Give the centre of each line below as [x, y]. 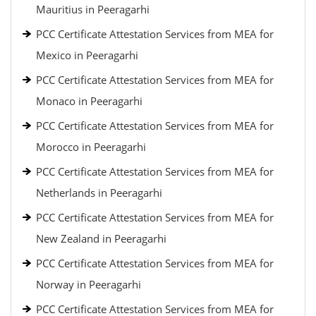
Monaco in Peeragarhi [89, 101]
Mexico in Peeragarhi [87, 55]
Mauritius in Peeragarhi [93, 9]
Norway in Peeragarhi [89, 284]
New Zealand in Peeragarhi [101, 238]
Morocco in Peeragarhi [91, 147]
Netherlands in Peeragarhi [99, 193]
